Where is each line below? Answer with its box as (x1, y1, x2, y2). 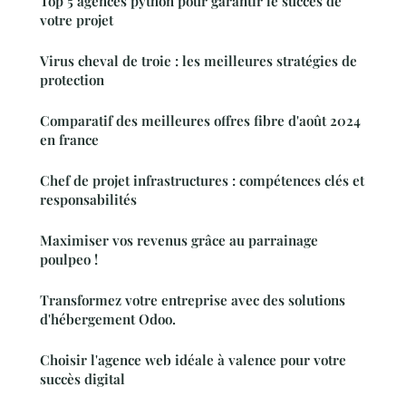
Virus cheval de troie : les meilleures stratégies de (40, 51, 357, 70)
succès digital (40, 369, 125, 388)
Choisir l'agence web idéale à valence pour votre (40, 350, 346, 369)
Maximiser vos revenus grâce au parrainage (40, 230, 318, 249)
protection (40, 70, 104, 89)
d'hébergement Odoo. (40, 309, 176, 328)
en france (40, 130, 99, 149)
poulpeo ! (40, 249, 98, 268)
